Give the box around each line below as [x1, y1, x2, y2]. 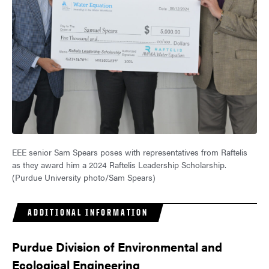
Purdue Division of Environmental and [12, 238, 222, 256]
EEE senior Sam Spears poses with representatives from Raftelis [12, 146, 247, 159]
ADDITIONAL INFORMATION [28, 207, 148, 219]
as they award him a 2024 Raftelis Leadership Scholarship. [12, 159, 226, 171]
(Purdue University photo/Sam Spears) [12, 171, 156, 184]
